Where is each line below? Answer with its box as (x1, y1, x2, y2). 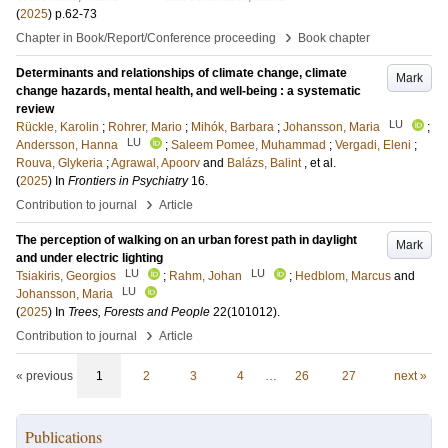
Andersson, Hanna (16, 138, 118, 152)
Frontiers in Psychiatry (68, 174, 188, 188)
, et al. (304, 156, 336, 170)
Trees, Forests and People (68, 305, 210, 319)
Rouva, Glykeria (16, 156, 103, 170)
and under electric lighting (16, 251, 163, 265)
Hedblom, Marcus (295, 269, 391, 283)
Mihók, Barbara (191, 120, 274, 134)
